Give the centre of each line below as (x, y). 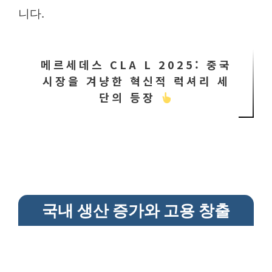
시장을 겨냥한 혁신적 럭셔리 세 (136, 81)
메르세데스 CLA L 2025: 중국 (136, 64)
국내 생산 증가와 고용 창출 (136, 210)
